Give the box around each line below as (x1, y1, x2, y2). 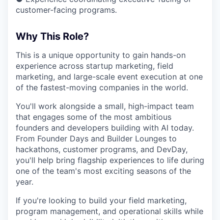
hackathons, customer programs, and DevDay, (16, 144, 188, 154)
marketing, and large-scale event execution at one (16, 72, 203, 82)
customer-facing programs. (16, 5, 117, 15)
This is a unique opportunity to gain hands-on (16, 50, 186, 60)
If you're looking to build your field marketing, (16, 195, 187, 205)
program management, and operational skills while (16, 206, 203, 216)
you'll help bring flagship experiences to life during (16, 155, 204, 165)
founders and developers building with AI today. (16, 123, 194, 133)
